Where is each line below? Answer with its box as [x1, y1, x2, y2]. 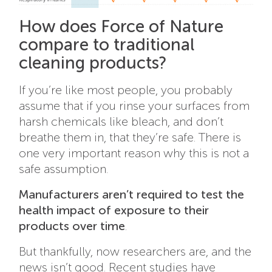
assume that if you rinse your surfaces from [19, 98, 250, 114]
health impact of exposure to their [19, 203, 209, 218]
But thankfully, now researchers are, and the [19, 244, 252, 259]
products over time [19, 219, 126, 234]
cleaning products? [19, 53, 167, 73]
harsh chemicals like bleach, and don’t [19, 114, 224, 129]
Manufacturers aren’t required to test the [19, 187, 245, 202]
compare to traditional [19, 35, 195, 55]
